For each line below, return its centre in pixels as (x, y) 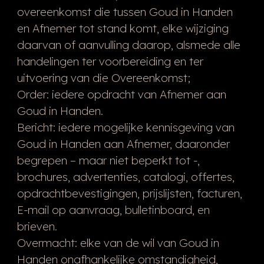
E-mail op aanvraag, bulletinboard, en (113, 209)
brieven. (37, 226)
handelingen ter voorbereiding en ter (110, 61)
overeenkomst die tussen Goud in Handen (125, 11)
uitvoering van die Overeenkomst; (103, 77)
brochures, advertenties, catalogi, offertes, (126, 176)
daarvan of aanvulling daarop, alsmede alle (128, 44)
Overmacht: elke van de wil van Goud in (118, 242)
